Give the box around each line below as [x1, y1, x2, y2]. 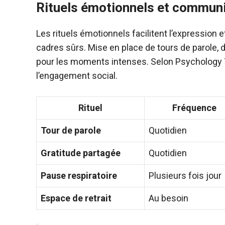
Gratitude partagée [41, 147, 121, 158]
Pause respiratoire [41, 170, 117, 181]
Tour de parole [41, 125, 101, 136]
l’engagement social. [36, 70, 118, 81]
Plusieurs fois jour [149, 170, 221, 181]
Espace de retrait [41, 192, 111, 203]
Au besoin [149, 192, 188, 203]
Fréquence [172, 102, 216, 113]
